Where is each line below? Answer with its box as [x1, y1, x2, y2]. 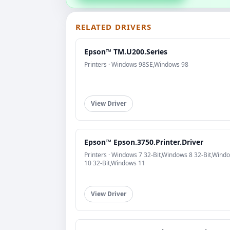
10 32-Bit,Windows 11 [84, 159, 145, 168]
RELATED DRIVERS [75, 22, 151, 32]
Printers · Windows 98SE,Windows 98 [84, 60, 188, 69]
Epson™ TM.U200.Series [84, 47, 167, 57]
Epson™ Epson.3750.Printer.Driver [84, 137, 203, 147]
